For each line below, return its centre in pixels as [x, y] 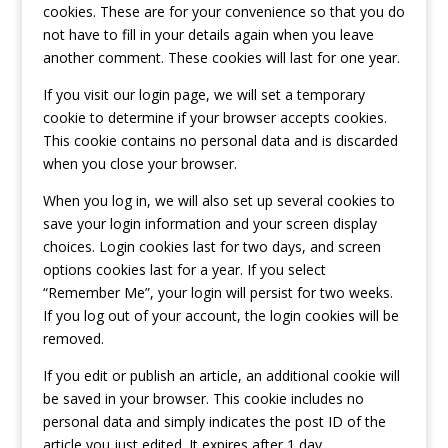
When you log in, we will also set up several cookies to [218, 200]
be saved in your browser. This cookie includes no [203, 398]
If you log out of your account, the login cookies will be [220, 315]
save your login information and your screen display [209, 223]
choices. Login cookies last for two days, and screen [211, 246]
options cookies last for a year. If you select [184, 269]
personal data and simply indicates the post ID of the [214, 421]
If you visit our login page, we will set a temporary [203, 94]
